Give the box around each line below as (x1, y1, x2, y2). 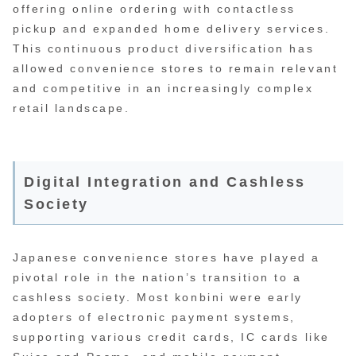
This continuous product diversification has (13, 41, 315, 55)
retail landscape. (13, 101, 130, 114)
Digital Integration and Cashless (24, 173, 306, 190)
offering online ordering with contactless (13, 2, 296, 15)
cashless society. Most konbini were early (13, 290, 303, 304)
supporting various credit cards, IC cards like (13, 330, 330, 343)
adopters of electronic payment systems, (13, 310, 296, 323)
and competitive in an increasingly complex (13, 81, 314, 95)
